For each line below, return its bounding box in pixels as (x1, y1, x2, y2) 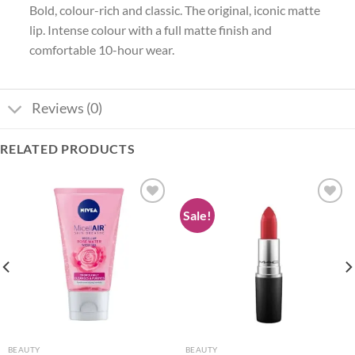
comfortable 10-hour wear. (29, 41, 174, 57)
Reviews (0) (32, 100, 103, 117)
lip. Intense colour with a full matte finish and (29, 21, 272, 37)
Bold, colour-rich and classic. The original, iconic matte (29, 2, 320, 17)
